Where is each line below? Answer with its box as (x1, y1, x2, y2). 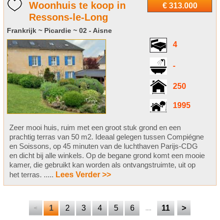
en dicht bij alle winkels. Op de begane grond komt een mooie (9, 151, 205, 160)
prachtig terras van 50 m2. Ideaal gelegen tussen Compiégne (9, 133, 204, 141)
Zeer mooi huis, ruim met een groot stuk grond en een (9, 123, 181, 132)
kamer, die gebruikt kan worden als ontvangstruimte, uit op (9, 161, 195, 169)
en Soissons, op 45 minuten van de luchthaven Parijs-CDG (9, 142, 198, 151)
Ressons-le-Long (28, 12, 108, 23)
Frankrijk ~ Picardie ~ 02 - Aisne (6, 27, 112, 35)
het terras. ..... (9, 170, 55, 179)
